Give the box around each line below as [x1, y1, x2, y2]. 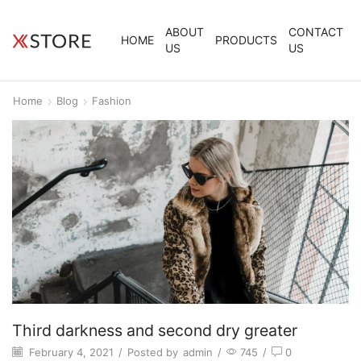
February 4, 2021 [26, 345, 114, 359]
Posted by [127, 345, 178, 359]
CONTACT [288, 25, 343, 39]
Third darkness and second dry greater [12, 320, 297, 340]
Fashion [92, 94, 131, 107]
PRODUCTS [215, 33, 277, 47]
